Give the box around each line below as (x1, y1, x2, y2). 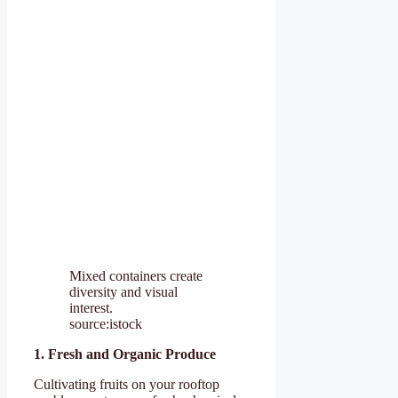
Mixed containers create (69, 267, 203, 283)
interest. (69, 299, 113, 315)
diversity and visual (69, 283, 178, 299)
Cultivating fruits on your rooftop (34, 376, 219, 392)
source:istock (69, 315, 142, 331)
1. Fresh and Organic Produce (34, 346, 216, 362)
